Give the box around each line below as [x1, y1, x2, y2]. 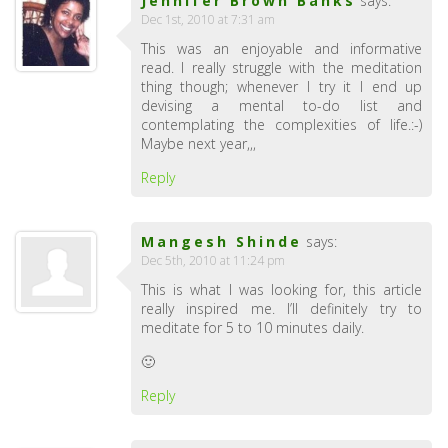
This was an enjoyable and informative [140, 39, 423, 59]
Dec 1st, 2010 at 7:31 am [140, 11, 275, 29]
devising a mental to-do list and [140, 96, 423, 116]
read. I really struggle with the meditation [140, 58, 423, 78]
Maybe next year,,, [140, 134, 256, 154]
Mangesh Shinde [140, 232, 302, 252]
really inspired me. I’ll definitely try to [140, 299, 423, 319]
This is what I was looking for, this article [140, 280, 423, 300]
